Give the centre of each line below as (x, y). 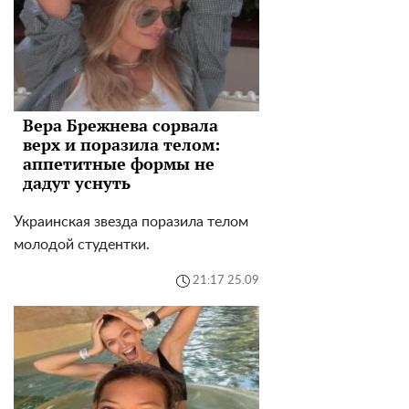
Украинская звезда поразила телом (131, 221)
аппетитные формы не (119, 163)
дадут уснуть (77, 182)
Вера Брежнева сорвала (121, 125)
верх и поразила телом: (121, 144)
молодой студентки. (82, 244)
